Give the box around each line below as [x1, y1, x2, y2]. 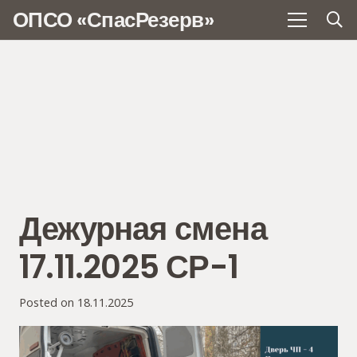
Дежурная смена [19, 206, 267, 252]
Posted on [19, 295, 77, 311]
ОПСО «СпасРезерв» [13, 6, 214, 34]
